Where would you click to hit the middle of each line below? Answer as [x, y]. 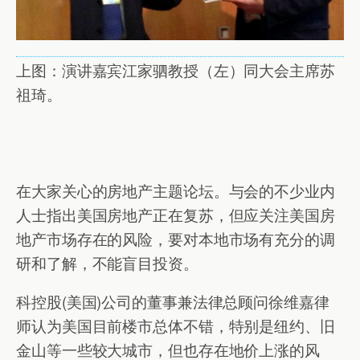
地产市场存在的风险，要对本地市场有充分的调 [176, 238]
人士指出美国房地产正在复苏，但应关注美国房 [176, 214]
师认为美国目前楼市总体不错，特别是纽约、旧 [176, 326]
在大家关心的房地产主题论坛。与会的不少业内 [176, 190]
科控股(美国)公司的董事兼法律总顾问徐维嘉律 [173, 302]
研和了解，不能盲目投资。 [107, 262]
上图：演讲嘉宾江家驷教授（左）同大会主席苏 [176, 70]
